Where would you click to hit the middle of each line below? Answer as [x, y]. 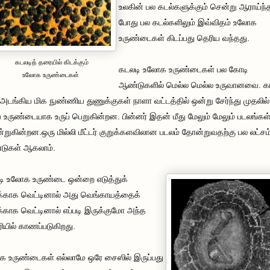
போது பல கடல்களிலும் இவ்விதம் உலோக [188, 22]
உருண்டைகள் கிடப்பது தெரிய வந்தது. [184, 38]
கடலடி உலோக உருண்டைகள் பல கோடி [184, 69]
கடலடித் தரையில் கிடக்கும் [51, 62]
